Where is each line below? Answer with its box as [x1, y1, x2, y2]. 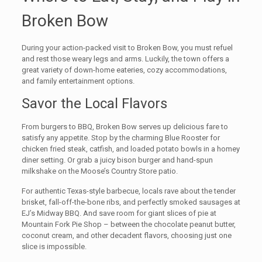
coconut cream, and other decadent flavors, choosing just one [21, 231, 232, 240]
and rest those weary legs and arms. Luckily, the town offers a [21, 54, 229, 64]
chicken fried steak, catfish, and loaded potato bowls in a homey [21, 144, 240, 154]
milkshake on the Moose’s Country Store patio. [21, 167, 178, 176]
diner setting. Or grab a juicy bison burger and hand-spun [21, 156, 213, 165]
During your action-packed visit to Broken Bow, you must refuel [21, 43, 233, 53]
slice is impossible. [21, 242, 87, 251]
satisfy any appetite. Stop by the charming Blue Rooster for [21, 133, 220, 143]
